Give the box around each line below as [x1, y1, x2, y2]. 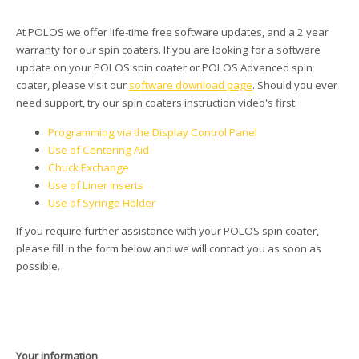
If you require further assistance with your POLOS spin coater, [16, 224, 319, 239]
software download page [129, 78, 252, 92]
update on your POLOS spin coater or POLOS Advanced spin [16, 60, 313, 75]
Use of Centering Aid [48, 143, 149, 157]
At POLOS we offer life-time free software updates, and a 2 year [16, 25, 329, 39]
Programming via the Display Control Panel [48, 125, 257, 139]
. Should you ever [252, 78, 337, 92]
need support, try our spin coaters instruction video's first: [16, 95, 297, 110]
